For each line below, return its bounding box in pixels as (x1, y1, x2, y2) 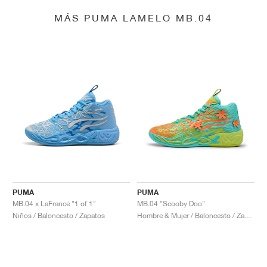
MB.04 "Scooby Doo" (137, 198, 205, 208)
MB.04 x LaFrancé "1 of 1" (13, 198, 96, 208)
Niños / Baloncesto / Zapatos (13, 210, 105, 220)
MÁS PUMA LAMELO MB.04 (54, 12, 213, 24)
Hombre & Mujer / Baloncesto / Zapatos (244, 210, 252, 220)
